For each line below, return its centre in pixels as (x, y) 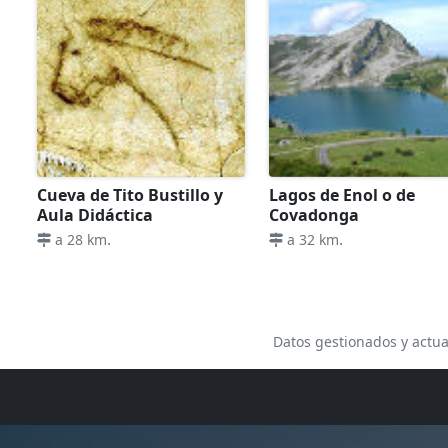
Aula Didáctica (95, 215)
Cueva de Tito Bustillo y (130, 195)
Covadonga (314, 215)
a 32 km (311, 240)
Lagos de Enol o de (342, 195)
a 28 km (79, 240)
